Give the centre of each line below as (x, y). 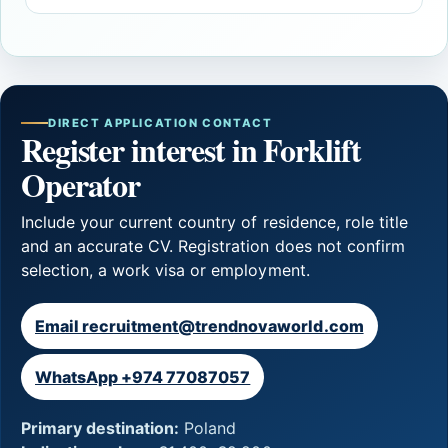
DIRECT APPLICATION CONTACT (160, 122)
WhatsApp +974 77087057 (143, 376)
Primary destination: (100, 427)
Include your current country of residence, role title (214, 221)
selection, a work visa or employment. (165, 269)
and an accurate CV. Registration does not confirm (213, 245)
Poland (208, 427)
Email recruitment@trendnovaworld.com (199, 325)
